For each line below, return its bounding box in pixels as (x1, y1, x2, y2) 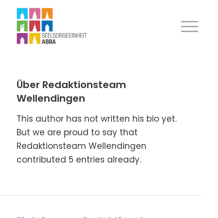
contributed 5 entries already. (16, 154, 141, 166)
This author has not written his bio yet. (16, 113, 177, 125)
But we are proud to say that (16, 127, 138, 139)
